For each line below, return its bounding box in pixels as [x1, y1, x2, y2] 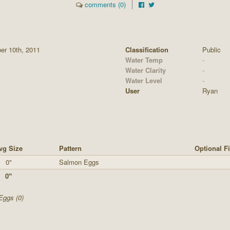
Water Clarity [125, 65, 166, 75]
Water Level [125, 75, 162, 85]
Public [202, 44, 221, 54]
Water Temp [125, 54, 163, 65]
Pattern [59, 143, 82, 153]
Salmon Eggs [59, 157, 99, 167]
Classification [125, 44, 168, 54]
